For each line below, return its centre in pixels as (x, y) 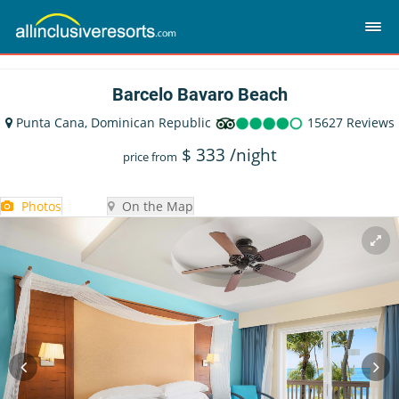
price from (150, 157)
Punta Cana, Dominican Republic (115, 122)
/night (253, 155)
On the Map (156, 206)
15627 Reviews (349, 122)
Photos (40, 206)
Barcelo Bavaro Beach (199, 94)
